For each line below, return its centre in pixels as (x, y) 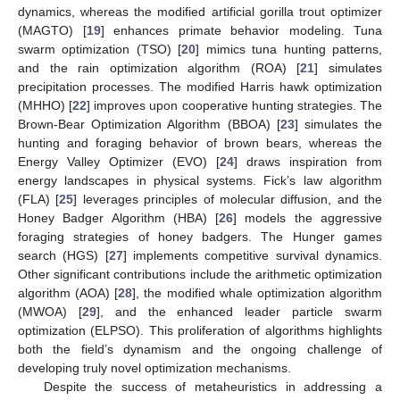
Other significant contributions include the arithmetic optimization (200, 274)
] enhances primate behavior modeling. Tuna (241, 30)
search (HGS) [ (63, 255)
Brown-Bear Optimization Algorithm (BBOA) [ (149, 124)
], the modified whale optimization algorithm (258, 292)
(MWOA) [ (50, 311)
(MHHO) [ (46, 105)
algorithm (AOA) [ (68, 292)
